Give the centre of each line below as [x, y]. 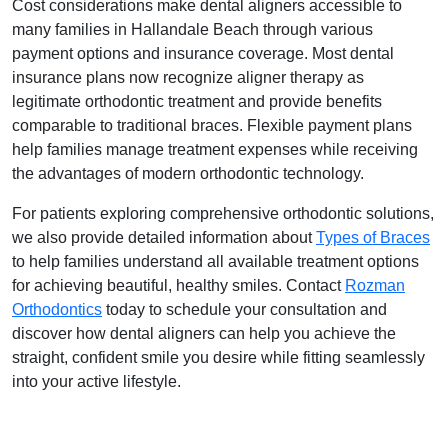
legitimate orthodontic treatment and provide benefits [197, 101]
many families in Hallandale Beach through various [192, 29]
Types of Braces [373, 237]
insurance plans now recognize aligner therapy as [188, 77]
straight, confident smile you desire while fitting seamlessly [218, 357]
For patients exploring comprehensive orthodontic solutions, [223, 213]
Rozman [375, 285]
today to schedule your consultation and [244, 309]
